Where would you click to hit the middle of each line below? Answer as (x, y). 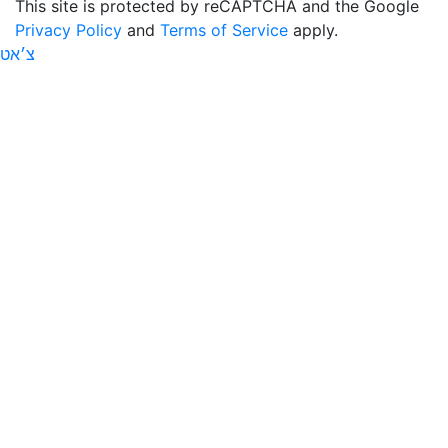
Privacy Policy (68, 30)
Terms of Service (224, 30)
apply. (313, 30)
